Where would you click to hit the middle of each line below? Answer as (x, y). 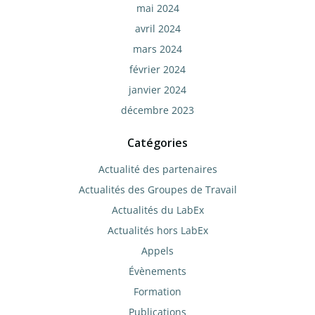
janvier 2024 (157, 90)
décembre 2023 (157, 110)
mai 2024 (157, 8)
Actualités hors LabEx (157, 230)
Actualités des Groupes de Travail (157, 189)
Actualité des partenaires (157, 169)
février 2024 (157, 69)
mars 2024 (157, 49)
